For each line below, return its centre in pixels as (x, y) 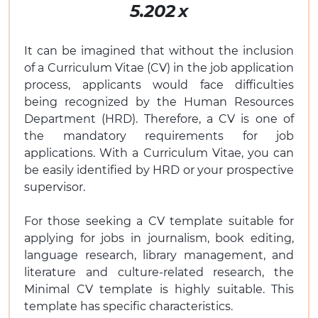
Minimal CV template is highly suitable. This (159, 289)
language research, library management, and (159, 255)
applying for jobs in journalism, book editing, (159, 238)
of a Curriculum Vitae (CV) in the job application (159, 67)
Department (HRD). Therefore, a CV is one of (159, 119)
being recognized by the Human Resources (159, 102)
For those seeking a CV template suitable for (159, 221)
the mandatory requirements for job (159, 136)
